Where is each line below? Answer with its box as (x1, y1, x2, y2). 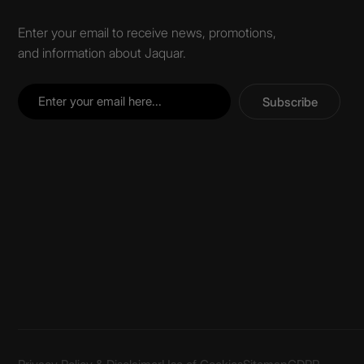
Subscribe (262, 93, 318, 110)
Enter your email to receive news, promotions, (18, 24, 276, 41)
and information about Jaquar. (18, 45, 186, 61)
